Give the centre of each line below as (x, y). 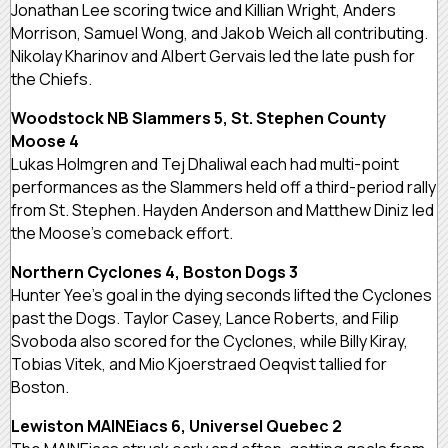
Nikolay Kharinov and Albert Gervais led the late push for (213, 55)
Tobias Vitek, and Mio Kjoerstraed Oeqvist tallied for (199, 363)
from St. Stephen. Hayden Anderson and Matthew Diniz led (222, 209)
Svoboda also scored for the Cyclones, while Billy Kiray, (209, 340)
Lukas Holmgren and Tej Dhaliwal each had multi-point (205, 163)
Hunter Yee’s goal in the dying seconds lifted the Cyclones (221, 294)
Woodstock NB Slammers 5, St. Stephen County (198, 117)
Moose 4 (45, 140)
